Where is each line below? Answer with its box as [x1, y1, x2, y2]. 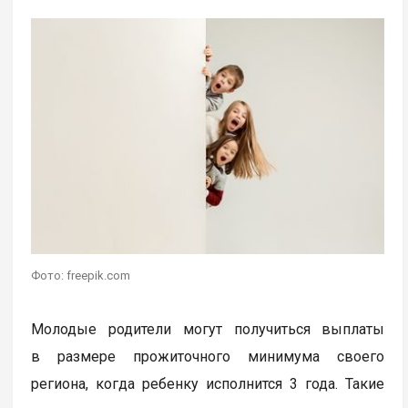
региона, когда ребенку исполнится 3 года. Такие [31, 374, 385, 393]
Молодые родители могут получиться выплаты [31, 320, 385, 338]
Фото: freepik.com [31, 268, 131, 282]
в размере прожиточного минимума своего [31, 347, 385, 365]
